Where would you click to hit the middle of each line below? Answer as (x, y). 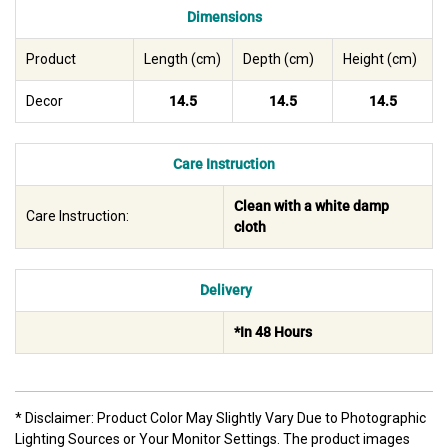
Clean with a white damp (311, 206)
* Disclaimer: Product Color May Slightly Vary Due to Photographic (220, 418)
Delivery (224, 290)
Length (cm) (182, 59)
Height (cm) (380, 59)
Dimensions (224, 17)
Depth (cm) (278, 59)
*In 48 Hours (273, 332)
